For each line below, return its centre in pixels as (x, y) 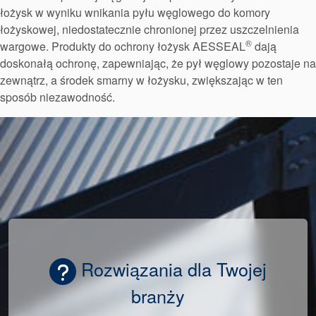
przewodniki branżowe (135, 121)
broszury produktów (128, 149)
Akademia (104, 92)
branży (158, 296)
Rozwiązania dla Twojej (171, 268)
